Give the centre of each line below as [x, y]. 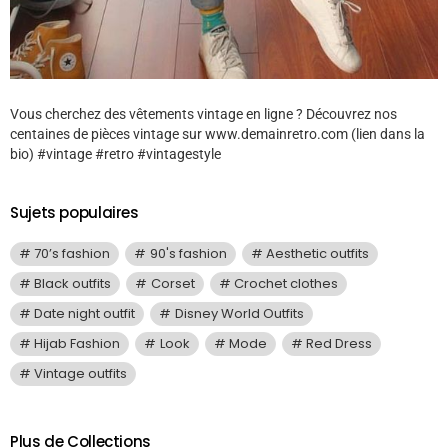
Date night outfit [85, 313]
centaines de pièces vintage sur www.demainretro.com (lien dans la [217, 133]
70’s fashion [72, 253]
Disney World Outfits [239, 313]
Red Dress [339, 343]
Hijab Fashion [77, 343]
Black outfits [73, 283]
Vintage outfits [81, 373]
